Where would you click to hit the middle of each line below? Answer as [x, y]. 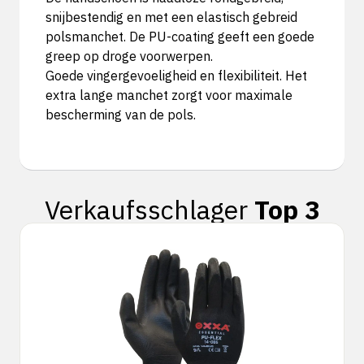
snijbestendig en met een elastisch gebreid [171, 17]
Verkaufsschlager [149, 210]
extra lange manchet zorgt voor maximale [169, 95]
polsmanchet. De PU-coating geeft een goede [180, 37]
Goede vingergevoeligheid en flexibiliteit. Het [176, 76]
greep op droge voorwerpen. [129, 56]
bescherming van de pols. [121, 115]
